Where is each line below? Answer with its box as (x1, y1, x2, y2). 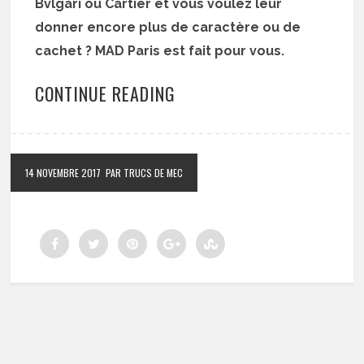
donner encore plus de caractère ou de (35, 19, 301, 36)
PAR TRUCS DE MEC (106, 166, 184, 180)
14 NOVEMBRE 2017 (25, 166, 102, 180)
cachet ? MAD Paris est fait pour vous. (35, 43, 288, 59)
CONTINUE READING (35, 80, 176, 107)
